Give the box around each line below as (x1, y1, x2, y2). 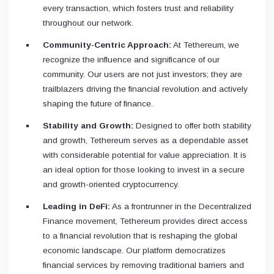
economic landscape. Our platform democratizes (43, 245, 226, 255)
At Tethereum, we (171, 40, 239, 50)
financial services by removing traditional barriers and (43, 260, 244, 270)
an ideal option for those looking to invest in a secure (43, 165, 245, 174)
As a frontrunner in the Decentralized (110, 201, 251, 211)
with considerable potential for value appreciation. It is (43, 150, 246, 160)
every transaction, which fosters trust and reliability (43, 3, 234, 13)
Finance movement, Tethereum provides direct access (43, 216, 248, 226)
